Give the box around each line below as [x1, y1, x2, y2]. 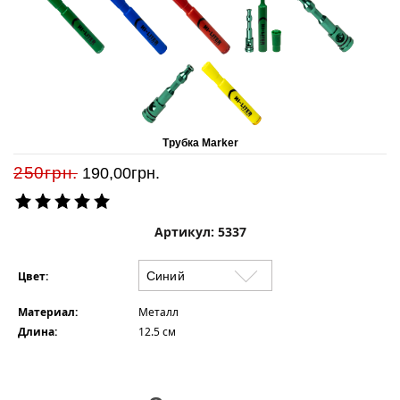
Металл [138, 304, 179, 320]
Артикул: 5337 [154, 223, 246, 240]
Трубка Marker [162, 137, 238, 149]
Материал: [18, 304, 80, 320]
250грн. [13, 163, 78, 182]
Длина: [18, 324, 60, 339]
